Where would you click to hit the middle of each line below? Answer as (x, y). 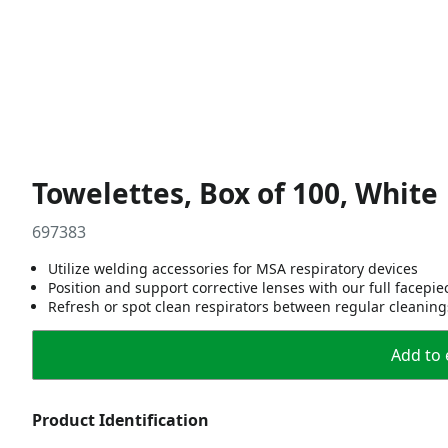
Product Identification (120, 420)
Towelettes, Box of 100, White (235, 193)
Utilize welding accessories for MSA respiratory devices (233, 268)
